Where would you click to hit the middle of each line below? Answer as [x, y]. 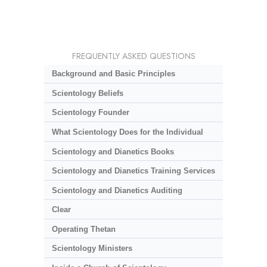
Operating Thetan [83, 229]
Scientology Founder [90, 113]
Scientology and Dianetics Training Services [133, 171]
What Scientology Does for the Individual [127, 132]
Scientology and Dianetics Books [113, 151]
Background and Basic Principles [113, 74]
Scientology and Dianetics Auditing [117, 190]
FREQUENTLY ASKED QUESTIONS [133, 56]
